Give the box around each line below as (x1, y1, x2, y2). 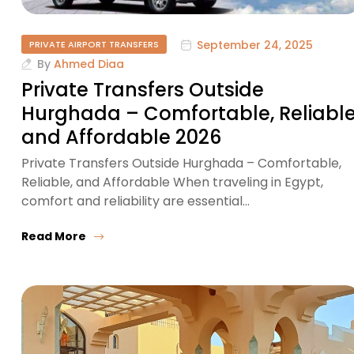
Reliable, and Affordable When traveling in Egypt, (21, 173, 323, 192)
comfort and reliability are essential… (21, 192, 250, 211)
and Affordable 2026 (21, 124, 221, 151)
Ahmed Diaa (54, 56, 124, 73)
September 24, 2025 (197, 36, 313, 53)
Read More (21, 228, 86, 245)
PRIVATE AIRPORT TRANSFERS (29, 38, 159, 51)
